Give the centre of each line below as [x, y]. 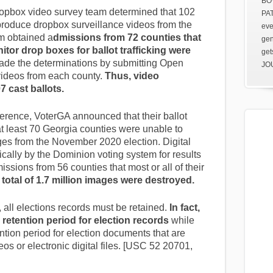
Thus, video [132, 76]
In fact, [183, 207]
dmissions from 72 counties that [127, 37]
